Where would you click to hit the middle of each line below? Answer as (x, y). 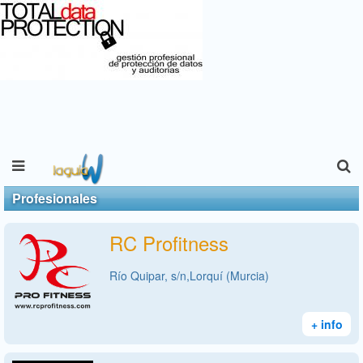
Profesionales (55, 198)
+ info (327, 324)
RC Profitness (169, 242)
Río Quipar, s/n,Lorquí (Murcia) (189, 275)
